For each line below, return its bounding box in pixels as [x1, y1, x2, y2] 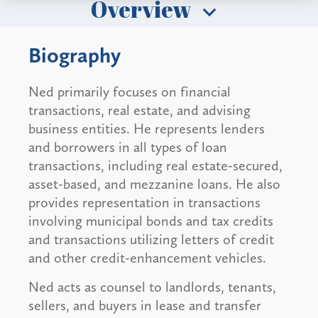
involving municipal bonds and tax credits [28, 212, 273, 230]
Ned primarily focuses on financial [28, 83, 231, 101]
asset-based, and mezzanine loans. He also [28, 175, 280, 193]
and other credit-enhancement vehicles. [28, 249, 266, 267]
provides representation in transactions [28, 194, 261, 212]
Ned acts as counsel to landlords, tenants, [28, 278, 276, 296]
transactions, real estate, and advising [28, 102, 251, 119]
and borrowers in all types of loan [28, 138, 227, 156]
